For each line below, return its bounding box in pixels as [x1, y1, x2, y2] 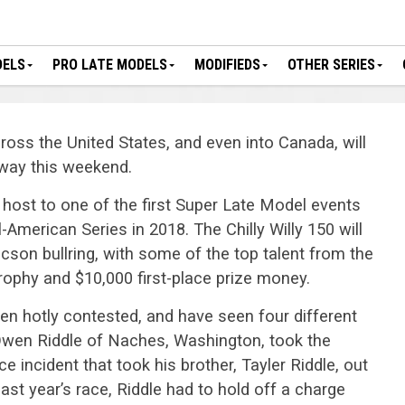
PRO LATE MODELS [52, 56, 167, 73]
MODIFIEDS [194, 56, 260, 73]
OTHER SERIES [287, 56, 375, 73]
